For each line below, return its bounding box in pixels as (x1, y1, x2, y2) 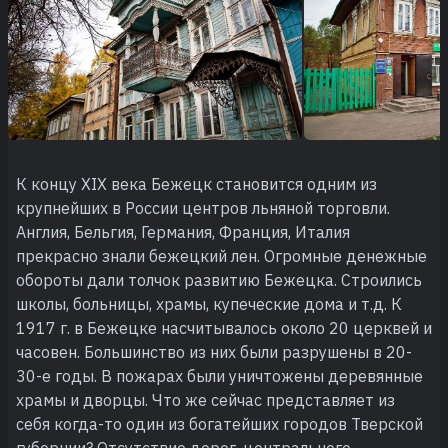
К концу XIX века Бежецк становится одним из (16, 173, 377, 194)
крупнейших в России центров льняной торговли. (16, 197, 390, 218)
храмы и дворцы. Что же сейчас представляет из (16, 389, 395, 410)
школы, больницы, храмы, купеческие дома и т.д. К (16, 293, 402, 314)
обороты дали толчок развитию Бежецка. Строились (16, 269, 422, 290)
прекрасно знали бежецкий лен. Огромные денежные (16, 245, 427, 266)
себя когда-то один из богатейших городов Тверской (16, 413, 423, 434)
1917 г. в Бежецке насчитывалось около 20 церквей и (16, 317, 432, 338)
